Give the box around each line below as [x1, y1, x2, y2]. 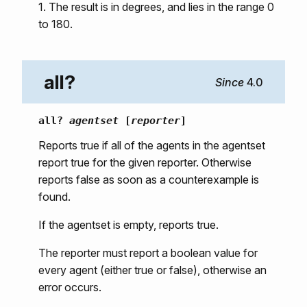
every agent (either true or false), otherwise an [38, 263, 267, 278]
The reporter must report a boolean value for [38, 246, 258, 260]
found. [38, 190, 71, 204]
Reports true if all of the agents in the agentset [38, 138, 265, 153]
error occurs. [38, 280, 101, 295]
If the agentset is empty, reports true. [38, 218, 219, 232]
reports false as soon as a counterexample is [38, 173, 259, 187]
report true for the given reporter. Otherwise [38, 156, 251, 170]
